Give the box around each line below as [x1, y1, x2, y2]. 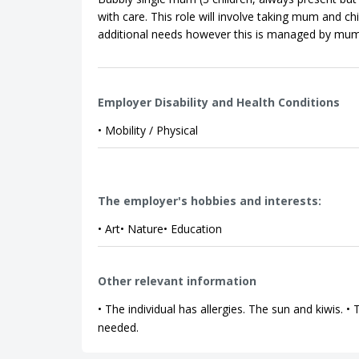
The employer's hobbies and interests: [98, 193, 321, 208]
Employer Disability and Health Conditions [98, 95, 340, 110]
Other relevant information [98, 273, 256, 288]
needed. [98, 320, 139, 335]
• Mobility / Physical [98, 123, 198, 138]
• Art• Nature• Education [98, 221, 222, 236]
